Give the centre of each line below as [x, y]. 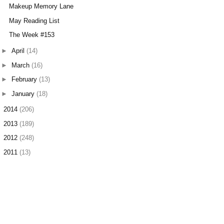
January [24, 93]
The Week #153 [32, 35]
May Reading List [34, 20]
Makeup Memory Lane [41, 6]
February [25, 79]
